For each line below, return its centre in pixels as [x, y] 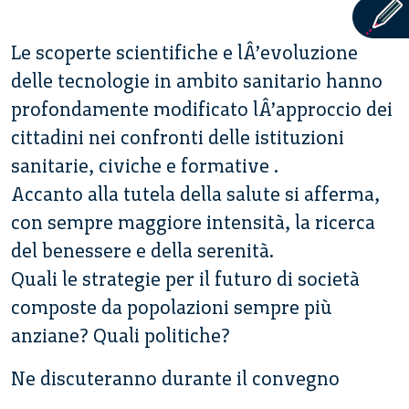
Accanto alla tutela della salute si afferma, [195, 194]
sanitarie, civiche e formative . [145, 166]
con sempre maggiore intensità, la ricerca [193, 223]
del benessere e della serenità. [142, 251]
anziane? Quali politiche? [121, 336]
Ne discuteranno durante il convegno [175, 379]
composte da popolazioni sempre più [171, 308]
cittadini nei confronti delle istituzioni [178, 138]
